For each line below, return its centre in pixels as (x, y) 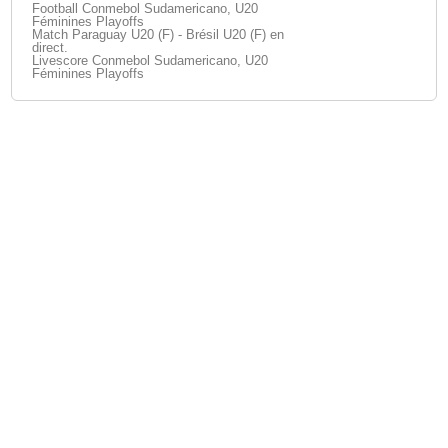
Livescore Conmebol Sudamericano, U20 (150, 60)
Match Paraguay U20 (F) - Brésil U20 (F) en (158, 34)
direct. (50, 47)
